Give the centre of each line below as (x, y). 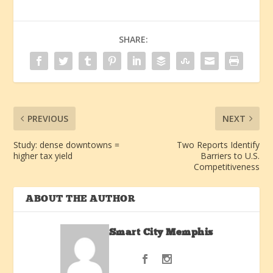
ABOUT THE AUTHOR (81, 199)
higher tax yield (43, 155)
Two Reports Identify (218, 144)
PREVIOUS (48, 118)
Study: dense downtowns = (67, 144)
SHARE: (133, 39)
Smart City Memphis (161, 232)
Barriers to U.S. (230, 155)
